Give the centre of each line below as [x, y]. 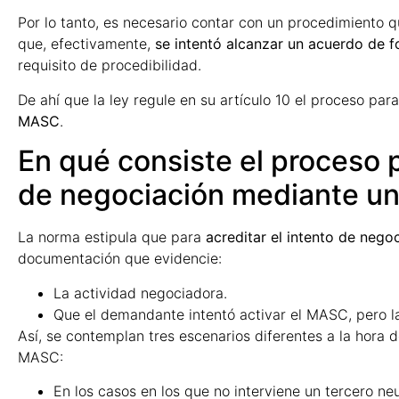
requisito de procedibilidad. [110, 65]
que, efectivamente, [86, 44]
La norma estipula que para [110, 237]
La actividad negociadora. [140, 293]
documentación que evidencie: [120, 259]
